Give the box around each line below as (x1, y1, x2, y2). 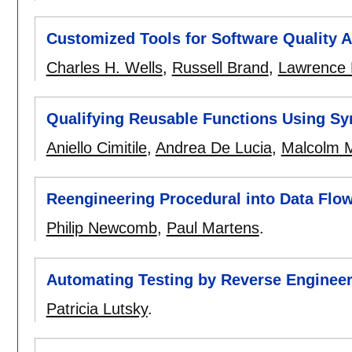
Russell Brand (171, 59, 269, 77)
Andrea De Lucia (155, 139, 272, 157)
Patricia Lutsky (46, 299, 148, 317)
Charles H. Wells (46, 59, 163, 77)
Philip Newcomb (46, 219, 157, 237)
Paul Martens (166, 219, 259, 237)
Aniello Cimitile (46, 139, 147, 157)
